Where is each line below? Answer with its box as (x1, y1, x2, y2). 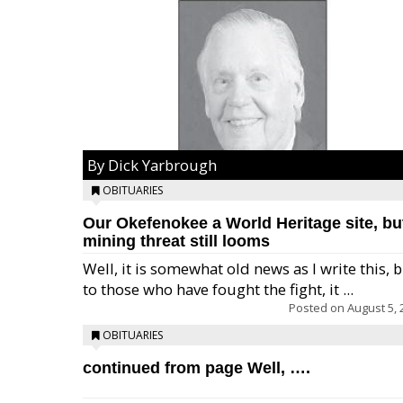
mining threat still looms (83, 232, 270, 250)
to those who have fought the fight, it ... (83, 279, 354, 300)
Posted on (289, 300, 347, 316)
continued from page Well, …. (83, 359, 310, 377)
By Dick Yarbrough (87, 155, 217, 175)
